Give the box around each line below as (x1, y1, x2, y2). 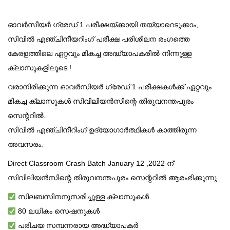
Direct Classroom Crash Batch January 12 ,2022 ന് (8, 159, 174, 168)
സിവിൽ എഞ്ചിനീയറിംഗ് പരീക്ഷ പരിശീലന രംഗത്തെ (8, 35, 189, 44)
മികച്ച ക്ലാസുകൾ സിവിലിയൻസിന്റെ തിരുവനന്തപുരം (8, 97, 194, 106)
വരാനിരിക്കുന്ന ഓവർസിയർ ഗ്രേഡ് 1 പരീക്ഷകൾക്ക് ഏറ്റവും (8, 83, 212, 91)
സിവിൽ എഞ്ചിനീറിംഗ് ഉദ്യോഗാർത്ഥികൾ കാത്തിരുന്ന (8, 126, 197, 135)
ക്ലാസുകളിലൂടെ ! (8, 64, 71, 72)
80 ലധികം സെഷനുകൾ (15, 207, 100, 216)
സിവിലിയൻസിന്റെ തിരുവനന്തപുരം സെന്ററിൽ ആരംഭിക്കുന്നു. (8, 174, 219, 182)
